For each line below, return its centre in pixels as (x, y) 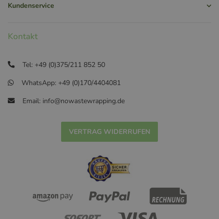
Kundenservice (31, 6)
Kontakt (23, 36)
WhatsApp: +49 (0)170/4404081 (71, 83)
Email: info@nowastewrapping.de (74, 101)
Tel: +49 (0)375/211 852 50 (65, 65)
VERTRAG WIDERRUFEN (109, 132)
